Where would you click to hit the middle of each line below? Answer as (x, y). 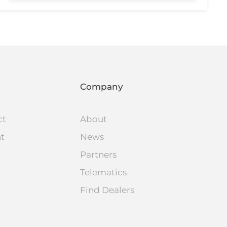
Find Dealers (107, 190)
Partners (99, 154)
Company (102, 86)
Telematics (104, 172)
